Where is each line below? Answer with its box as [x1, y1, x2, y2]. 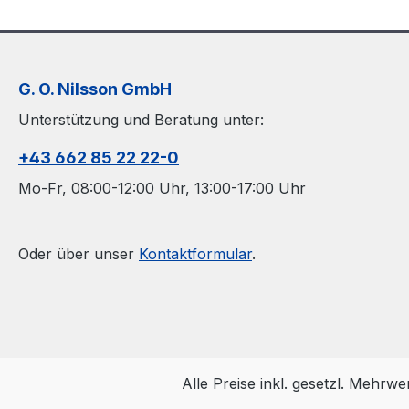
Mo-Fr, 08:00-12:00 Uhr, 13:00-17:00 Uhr [18, 178, 306, 197]
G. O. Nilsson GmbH [18, 79, 172, 99]
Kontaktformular [139, 244, 252, 263]
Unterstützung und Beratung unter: [18, 110, 264, 129]
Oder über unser [18, 244, 139, 263]
